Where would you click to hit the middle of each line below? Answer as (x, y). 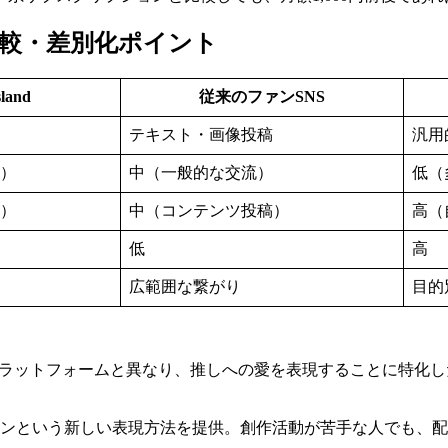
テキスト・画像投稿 (201, 135)
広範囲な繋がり (185, 287)
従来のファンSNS (262, 97)
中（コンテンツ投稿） (209, 211)
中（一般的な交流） (201, 173)
